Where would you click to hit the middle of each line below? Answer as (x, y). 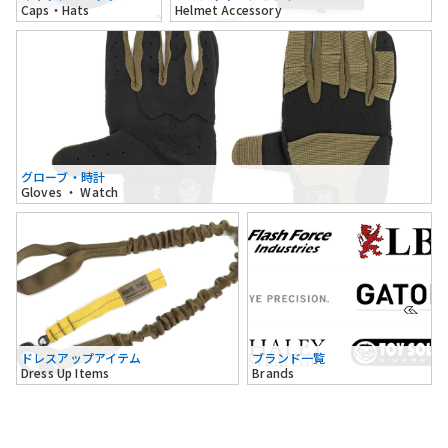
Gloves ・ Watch (70, 191)
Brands (273, 373)
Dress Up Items (65, 373)
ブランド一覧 (289, 358)
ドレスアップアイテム (81, 358)
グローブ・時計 (63, 176)
